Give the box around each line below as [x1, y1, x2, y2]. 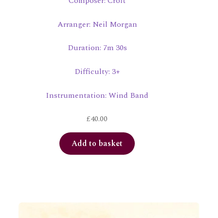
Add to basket [72, 138, 123, 150]
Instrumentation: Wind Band [46, 89, 149, 101]
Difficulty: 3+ [74, 65, 120, 77]
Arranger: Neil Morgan [57, 18, 137, 30]
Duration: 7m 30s [67, 42, 127, 54]
